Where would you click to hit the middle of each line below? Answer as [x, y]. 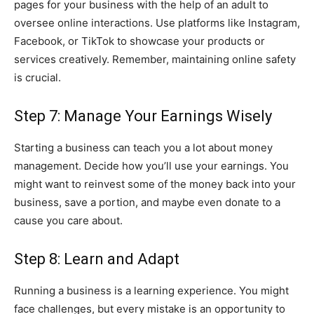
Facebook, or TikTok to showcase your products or [139, 41]
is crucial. [37, 77]
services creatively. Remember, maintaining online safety [155, 59]
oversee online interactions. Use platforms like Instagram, [157, 22]
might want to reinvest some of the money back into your [155, 184]
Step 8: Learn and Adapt [97, 259]
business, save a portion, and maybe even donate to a [147, 202]
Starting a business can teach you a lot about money [143, 147]
